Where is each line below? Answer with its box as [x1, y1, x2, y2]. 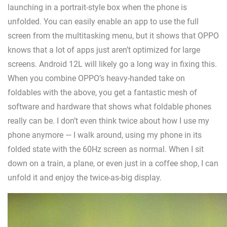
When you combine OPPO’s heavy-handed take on [8, 73, 185, 84]
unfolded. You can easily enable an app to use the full [8, 17, 199, 27]
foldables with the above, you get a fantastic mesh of [8, 88, 197, 98]
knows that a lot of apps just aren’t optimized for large [8, 45, 200, 55]
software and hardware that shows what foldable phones [8, 102, 211, 112]
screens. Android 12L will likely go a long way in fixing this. [8, 59, 217, 69]
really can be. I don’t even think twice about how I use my [8, 116, 209, 126]
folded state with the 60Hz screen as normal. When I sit [8, 144, 204, 155]
